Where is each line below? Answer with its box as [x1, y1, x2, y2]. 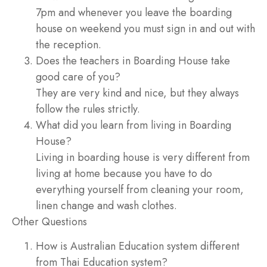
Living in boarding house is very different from [36, 149, 250, 165]
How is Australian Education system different [36, 238, 240, 254]
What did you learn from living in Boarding [36, 117, 231, 133]
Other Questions [12, 213, 87, 229]
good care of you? [36, 69, 120, 85]
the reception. [36, 36, 101, 52]
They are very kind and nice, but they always [36, 85, 239, 101]
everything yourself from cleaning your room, [36, 181, 244, 197]
